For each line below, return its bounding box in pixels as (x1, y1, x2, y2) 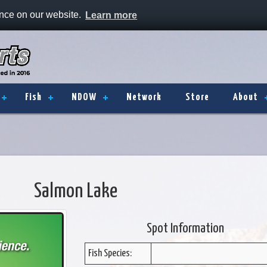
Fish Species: (88, 249, 132, 259)
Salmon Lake (33, 182, 117, 201)
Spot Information (147, 222, 224, 235)
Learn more (85, 10, 138, 20)
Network (126, 92, 162, 103)
